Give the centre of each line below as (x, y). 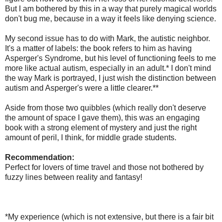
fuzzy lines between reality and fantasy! (74, 177)
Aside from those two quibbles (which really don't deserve (106, 108)
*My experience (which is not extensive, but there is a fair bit (109, 217)
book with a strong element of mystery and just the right (101, 127)
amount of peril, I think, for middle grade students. (91, 137)
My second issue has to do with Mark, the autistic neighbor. (108, 38)
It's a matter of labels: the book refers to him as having (98, 48)
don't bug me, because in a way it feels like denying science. (111, 18)
